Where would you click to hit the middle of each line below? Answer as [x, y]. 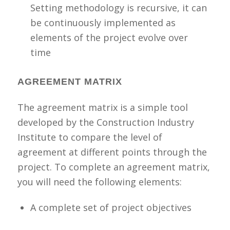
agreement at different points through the [112, 152]
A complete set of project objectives [111, 207]
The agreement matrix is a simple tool [102, 107]
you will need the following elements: [99, 181]
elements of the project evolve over [109, 38]
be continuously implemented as [103, 23]
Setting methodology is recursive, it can [118, 8]
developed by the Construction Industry [106, 122]
